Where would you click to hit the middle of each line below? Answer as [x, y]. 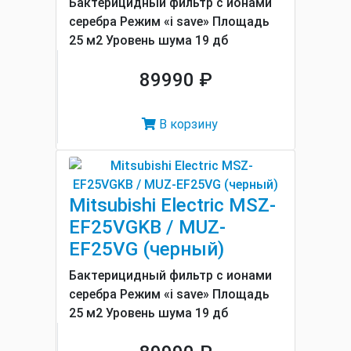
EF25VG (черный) [147, 249]
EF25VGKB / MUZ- [147, 227]
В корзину [187, 124]
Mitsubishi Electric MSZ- [172, 205]
